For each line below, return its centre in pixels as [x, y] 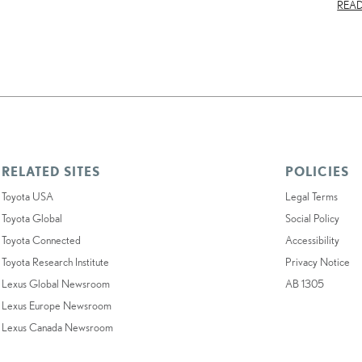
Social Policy [313, 218]
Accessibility [313, 240]
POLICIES [318, 171]
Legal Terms [312, 196]
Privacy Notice [318, 261]
